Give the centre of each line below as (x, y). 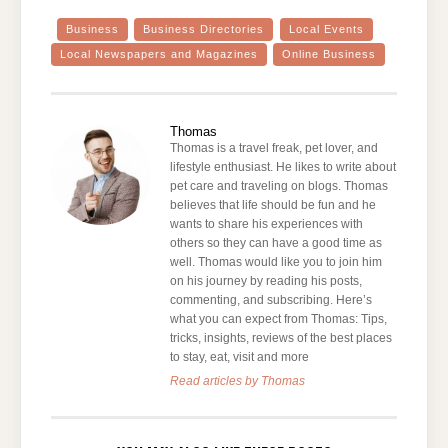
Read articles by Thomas (238, 380)
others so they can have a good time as (276, 242)
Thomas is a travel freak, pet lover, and (274, 147)
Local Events (326, 28)
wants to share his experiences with (267, 223)
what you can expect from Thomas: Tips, (279, 318)
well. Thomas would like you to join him (276, 261)
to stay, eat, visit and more (240, 356)
